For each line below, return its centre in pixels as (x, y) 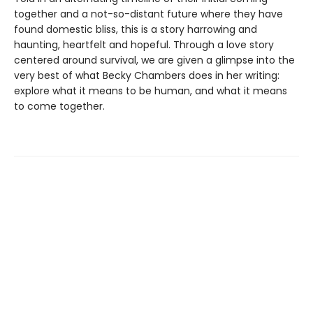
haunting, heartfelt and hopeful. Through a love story (144, 45)
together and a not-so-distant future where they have (148, 14)
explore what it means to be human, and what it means (151, 91)
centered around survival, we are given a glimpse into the (154, 60)
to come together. (59, 107)
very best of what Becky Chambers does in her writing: (147, 76)
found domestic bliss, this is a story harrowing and (136, 30)
